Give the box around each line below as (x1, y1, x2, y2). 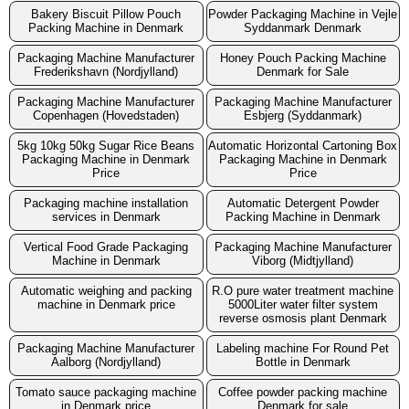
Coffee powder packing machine (218, 385, 388, 400)
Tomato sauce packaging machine (16, 385, 197, 400)
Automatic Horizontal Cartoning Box (208, 139, 398, 153)
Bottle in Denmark (255, 355, 351, 370)
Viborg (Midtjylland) (252, 254, 354, 268)
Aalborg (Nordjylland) (51, 355, 162, 370)
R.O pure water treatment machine (212, 284, 394, 299)
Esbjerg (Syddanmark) (244, 109, 362, 123)
